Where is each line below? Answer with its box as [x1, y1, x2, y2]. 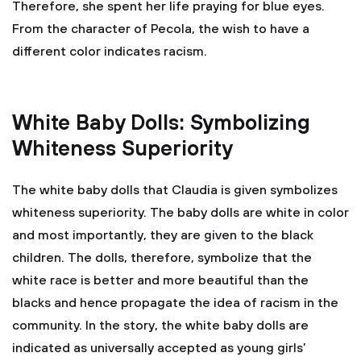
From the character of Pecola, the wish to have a [12, 21, 309, 37]
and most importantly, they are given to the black [12, 227, 313, 243]
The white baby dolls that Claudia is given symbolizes [12, 182, 338, 198]
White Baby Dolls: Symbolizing [12, 110, 310, 137]
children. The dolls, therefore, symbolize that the [12, 250, 312, 266]
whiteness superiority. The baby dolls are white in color [12, 205, 349, 221]
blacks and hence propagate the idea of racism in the [12, 295, 338, 311]
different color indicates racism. [12, 44, 207, 60]
